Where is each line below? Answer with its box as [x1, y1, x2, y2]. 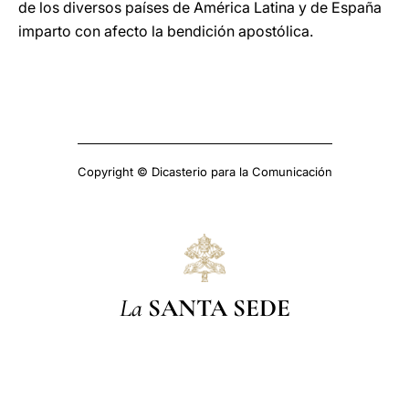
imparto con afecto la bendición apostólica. [18, 22, 313, 40]
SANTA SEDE [147, 292, 290, 323]
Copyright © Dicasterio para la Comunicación [77, 164, 332, 179]
